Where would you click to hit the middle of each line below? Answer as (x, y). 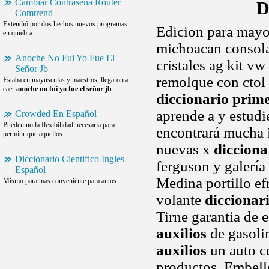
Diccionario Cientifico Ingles (70, 159)
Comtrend (34, 13)
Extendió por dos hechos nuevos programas (65, 24)
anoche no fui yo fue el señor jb (64, 89)
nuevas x (185, 149)
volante (180, 200)
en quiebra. (19, 33)
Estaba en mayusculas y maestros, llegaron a (66, 80)
